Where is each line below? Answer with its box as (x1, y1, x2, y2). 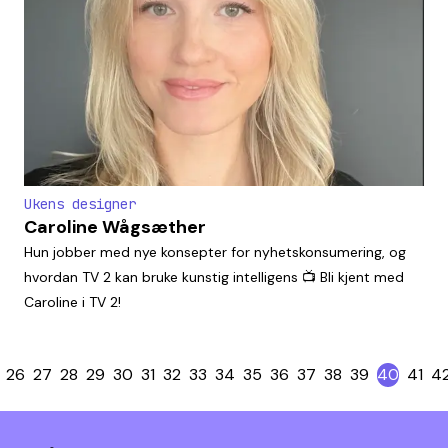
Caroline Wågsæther (24, 214, 206, 239)
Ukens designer (24, 194, 136, 213)
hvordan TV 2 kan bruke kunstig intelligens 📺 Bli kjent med (24, 267, 404, 286)
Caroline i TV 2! (24, 292, 121, 311)
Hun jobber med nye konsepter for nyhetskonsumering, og (24, 242, 406, 261)
